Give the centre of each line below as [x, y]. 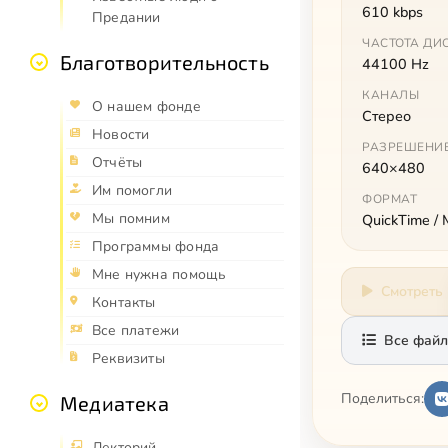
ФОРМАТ [389, 198]
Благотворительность [164, 62]
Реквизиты [128, 359]
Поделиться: [382, 398]
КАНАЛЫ [390, 94]
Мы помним [131, 219]
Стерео [386, 115]
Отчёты [117, 163]
